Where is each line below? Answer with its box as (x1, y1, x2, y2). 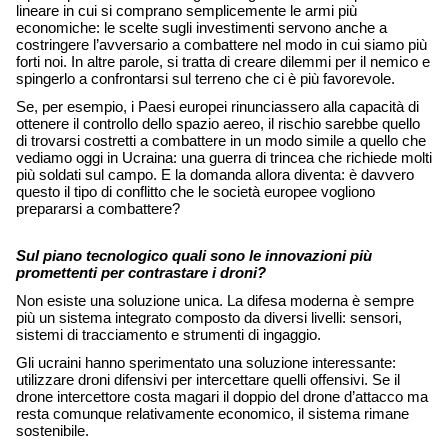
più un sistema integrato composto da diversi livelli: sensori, (16, 310, 402, 326)
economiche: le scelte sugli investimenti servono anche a (16, 20, 387, 36)
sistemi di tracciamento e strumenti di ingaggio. (16, 327, 325, 343)
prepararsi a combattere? (16, 201, 184, 217)
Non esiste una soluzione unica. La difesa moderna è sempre (16, 293, 414, 309)
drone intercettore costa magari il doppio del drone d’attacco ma (16, 389, 428, 405)
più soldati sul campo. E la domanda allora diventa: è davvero (16, 167, 414, 183)
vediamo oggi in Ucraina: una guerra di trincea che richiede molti (16, 150, 432, 166)
